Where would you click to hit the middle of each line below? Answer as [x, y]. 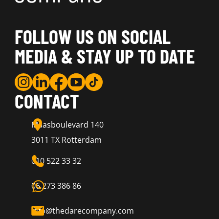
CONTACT [47, 101]
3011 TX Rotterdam [67, 140]
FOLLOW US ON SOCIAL [93, 36]
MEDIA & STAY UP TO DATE [105, 56]
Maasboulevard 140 [68, 125]
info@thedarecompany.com [83, 211]
